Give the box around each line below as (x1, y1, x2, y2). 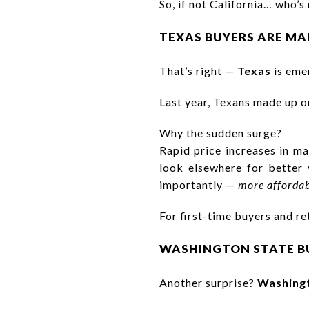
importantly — (159, 177, 238, 191)
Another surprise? (159, 275, 257, 289)
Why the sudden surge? (159, 126, 282, 139)
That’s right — (159, 63, 237, 77)
